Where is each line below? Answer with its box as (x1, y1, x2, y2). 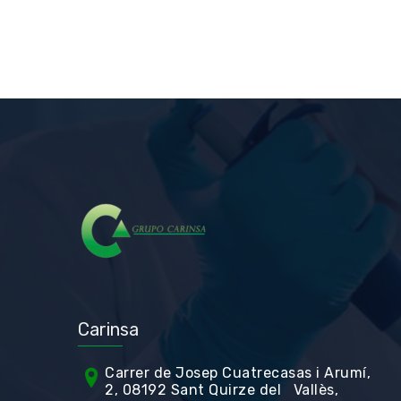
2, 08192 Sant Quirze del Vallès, (105, 381, 338, 398)
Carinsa (78, 319, 139, 340)
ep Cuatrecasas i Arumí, (200, 364, 371, 381)
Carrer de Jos (105, 364, 201, 381)
